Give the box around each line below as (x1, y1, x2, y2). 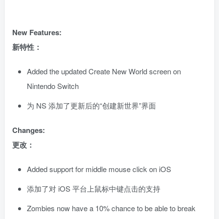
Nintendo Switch (27, 81, 79, 91)
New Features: (12, 27, 62, 38)
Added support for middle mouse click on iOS (27, 164, 171, 175)
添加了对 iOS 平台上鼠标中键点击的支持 (27, 183, 160, 194)
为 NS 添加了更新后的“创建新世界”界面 (27, 100, 156, 111)
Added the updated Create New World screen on (27, 66, 181, 77)
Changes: (12, 125, 45, 136)
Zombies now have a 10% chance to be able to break (27, 203, 196, 214)
